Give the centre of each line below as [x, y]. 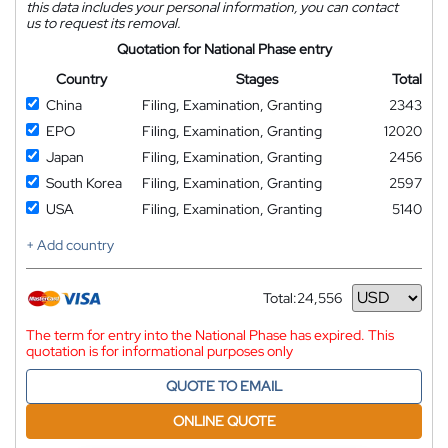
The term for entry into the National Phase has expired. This [210, 334]
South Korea [84, 182]
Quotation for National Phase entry [224, 48]
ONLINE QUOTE [224, 420]
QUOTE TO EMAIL [224, 385]
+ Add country [70, 244]
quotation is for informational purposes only [159, 350]
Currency [292, 305]
